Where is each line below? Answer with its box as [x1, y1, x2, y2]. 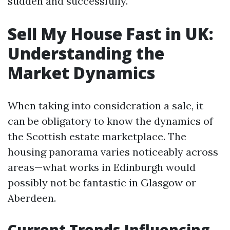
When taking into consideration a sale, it [8, 99, 203, 112]
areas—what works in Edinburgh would [8, 161, 196, 174]
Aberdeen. [8, 191, 56, 204]
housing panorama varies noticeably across [8, 145, 218, 158]
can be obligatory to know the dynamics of [8, 114, 213, 127]
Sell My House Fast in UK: [8, 23, 214, 45]
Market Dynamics [8, 62, 155, 84]
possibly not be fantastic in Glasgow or [8, 176, 196, 189]
